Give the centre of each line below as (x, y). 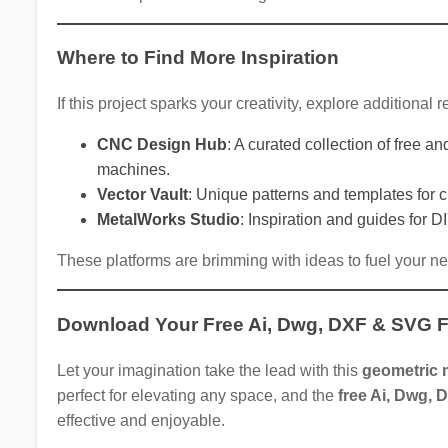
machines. (133, 170)
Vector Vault (142, 195)
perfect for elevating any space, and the (197, 395)
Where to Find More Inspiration (197, 58)
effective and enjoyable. (140, 420)
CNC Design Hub (161, 145)
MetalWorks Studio (168, 220)
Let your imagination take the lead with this (209, 370)
